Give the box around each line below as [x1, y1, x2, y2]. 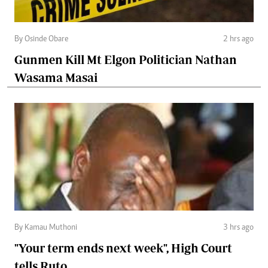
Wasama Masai [14, 71, 98, 85]
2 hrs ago [223, 35, 254, 44]
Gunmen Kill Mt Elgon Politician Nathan [14, 53, 237, 67]
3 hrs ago [223, 224, 254, 233]
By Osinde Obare [14, 35, 68, 44]
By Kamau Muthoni [14, 224, 77, 233]
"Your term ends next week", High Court [14, 241, 232, 255]
